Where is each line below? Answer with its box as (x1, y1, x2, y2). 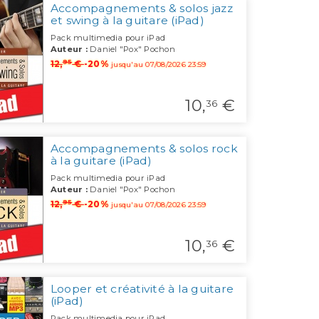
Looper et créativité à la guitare (50, 282, 234, 296)
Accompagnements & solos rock (50, 142, 238, 156)
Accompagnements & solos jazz (50, 1, 233, 16)
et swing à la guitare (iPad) (50, 14, 204, 28)
